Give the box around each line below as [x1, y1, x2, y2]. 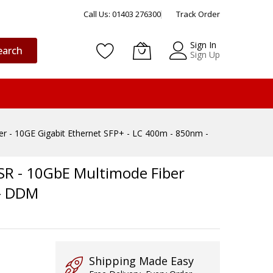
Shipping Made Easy [89, 253, 194, 268]
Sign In [190, 39, 216, 51]
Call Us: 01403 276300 [83, 9, 161, 19]
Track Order [176, 9, 220, 19]
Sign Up [190, 49, 220, 60]
